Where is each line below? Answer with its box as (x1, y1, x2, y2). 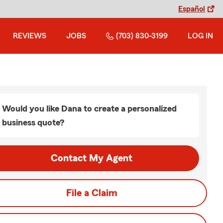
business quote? (2, 118, 64, 127)
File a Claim (66, 188, 117, 198)
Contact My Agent (51, 153, 132, 163)
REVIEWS (13, 32, 46, 40)
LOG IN (188, 32, 213, 40)
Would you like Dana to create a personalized (2, 104, 177, 113)
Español (178, 5, 205, 13)
